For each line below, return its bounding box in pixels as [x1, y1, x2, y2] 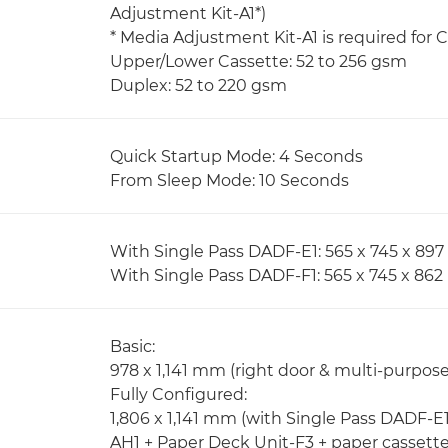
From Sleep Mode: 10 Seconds [110, 171, 349, 190]
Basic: [110, 337, 155, 356]
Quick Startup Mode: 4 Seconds [110, 147, 363, 166]
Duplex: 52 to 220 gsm [110, 76, 287, 95]
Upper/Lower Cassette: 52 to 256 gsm [110, 52, 407, 71]
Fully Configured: [110, 385, 247, 404]
